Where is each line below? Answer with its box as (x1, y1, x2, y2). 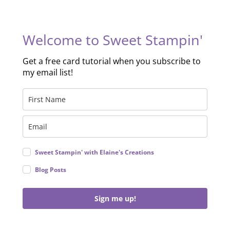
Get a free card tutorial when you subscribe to (23, 55, 201, 67)
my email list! (23, 66, 73, 78)
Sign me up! (94, 193, 136, 203)
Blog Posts (35, 165, 66, 174)
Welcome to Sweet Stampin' (23, 30, 203, 49)
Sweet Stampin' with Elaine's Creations (35, 147, 154, 157)
